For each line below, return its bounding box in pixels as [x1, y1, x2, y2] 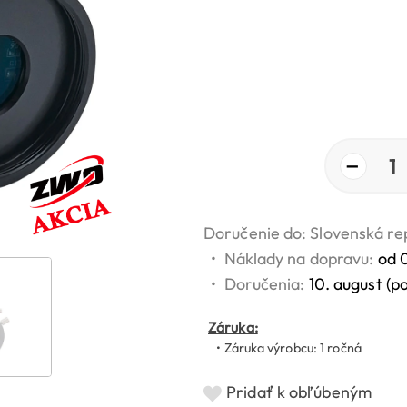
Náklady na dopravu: [223, 248, 378, 270]
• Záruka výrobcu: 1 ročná [208, 340, 362, 357]
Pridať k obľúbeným [226, 382, 376, 403]
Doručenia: [223, 273, 309, 295]
